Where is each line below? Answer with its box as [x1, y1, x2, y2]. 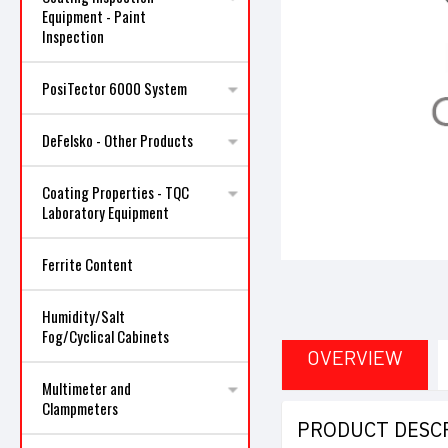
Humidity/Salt [42, 305, 125, 327]
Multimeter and [42, 377, 131, 399]
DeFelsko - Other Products [42, 129, 193, 151]
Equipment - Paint [42, 5, 146, 27]
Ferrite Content [42, 253, 133, 275]
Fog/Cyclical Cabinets [42, 325, 169, 347]
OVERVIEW [306, 344, 403, 369]
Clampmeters [42, 397, 118, 419]
